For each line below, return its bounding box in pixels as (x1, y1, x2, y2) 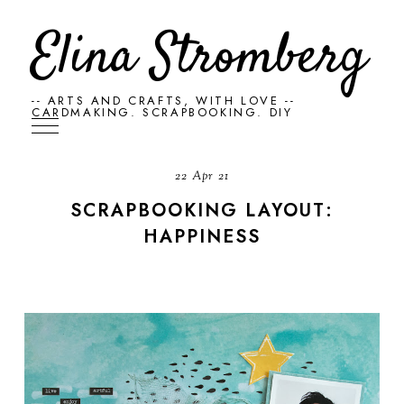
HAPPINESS (142, 224, 261, 250)
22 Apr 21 (174, 169, 230, 185)
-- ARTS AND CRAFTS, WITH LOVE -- (32, 92, 296, 109)
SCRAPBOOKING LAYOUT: (69, 197, 334, 224)
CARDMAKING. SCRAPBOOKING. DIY (32, 104, 293, 121)
